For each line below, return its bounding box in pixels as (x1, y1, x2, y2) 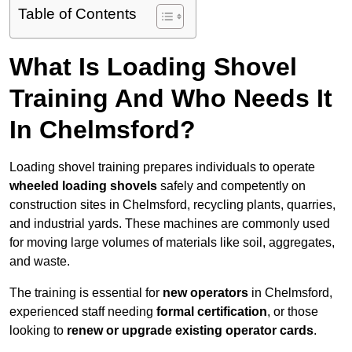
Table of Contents (18, 5, 137, 23)
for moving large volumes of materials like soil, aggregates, (9, 236, 335, 250)
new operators (163, 286, 248, 300)
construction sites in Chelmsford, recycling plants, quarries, (9, 198, 335, 212)
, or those (267, 305, 318, 319)
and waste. (9, 255, 70, 269)
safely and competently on (157, 179, 306, 193)
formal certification (156, 305, 267, 319)
